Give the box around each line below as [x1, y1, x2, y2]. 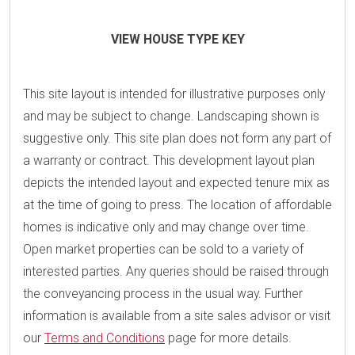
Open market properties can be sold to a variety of [23, 242, 303, 258]
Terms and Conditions [44, 330, 165, 346]
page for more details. [165, 330, 292, 346]
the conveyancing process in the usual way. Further [23, 286, 303, 302]
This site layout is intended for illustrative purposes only [23, 86, 325, 102]
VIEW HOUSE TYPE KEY [110, 32, 245, 48]
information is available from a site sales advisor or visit [23, 308, 330, 324]
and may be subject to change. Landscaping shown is [23, 109, 319, 124]
